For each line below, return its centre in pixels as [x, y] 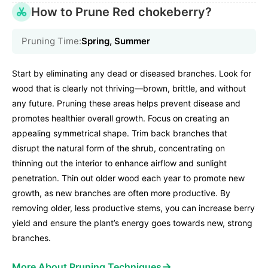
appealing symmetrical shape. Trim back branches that [120, 133]
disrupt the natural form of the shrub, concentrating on [118, 148]
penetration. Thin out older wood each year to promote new [128, 178]
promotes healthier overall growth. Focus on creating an [121, 118]
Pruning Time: [51, 41]
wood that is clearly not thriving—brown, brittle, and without [129, 88]
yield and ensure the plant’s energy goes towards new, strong [132, 223]
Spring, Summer [116, 41]
